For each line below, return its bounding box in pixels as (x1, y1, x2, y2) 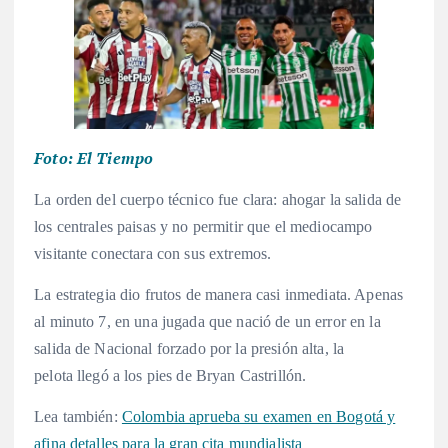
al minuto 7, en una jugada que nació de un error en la (34, 312, 381, 330)
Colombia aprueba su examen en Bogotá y (121, 408, 396, 426)
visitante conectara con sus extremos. (34, 244, 276, 262)
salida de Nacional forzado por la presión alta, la (34, 339, 345, 357)
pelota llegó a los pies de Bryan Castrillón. (34, 366, 307, 384)
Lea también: (34, 408, 122, 426)
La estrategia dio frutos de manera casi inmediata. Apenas (34, 285, 404, 303)
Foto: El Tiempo (34, 146, 154, 169)
